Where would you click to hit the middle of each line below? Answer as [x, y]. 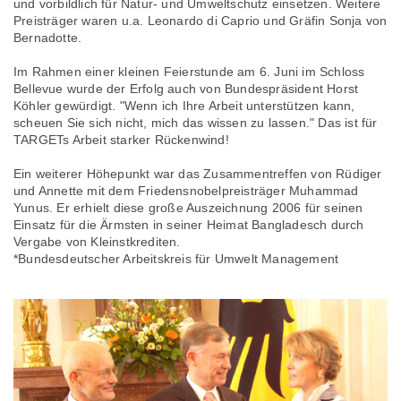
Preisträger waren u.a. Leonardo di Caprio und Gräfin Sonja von [200, 21]
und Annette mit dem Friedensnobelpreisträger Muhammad [186, 191]
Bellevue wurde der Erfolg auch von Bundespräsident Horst [186, 89]
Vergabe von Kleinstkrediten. [97, 242]
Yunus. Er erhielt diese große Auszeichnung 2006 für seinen [188, 208]
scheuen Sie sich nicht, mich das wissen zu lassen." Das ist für [196, 123]
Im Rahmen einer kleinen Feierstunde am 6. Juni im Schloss [189, 72]
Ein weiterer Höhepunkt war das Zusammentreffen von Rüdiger [198, 174]
